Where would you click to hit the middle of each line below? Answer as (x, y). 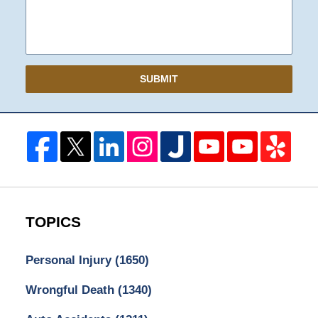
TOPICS (53, 223)
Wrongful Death (71, 290)
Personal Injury (70, 261)
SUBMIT (159, 79)
